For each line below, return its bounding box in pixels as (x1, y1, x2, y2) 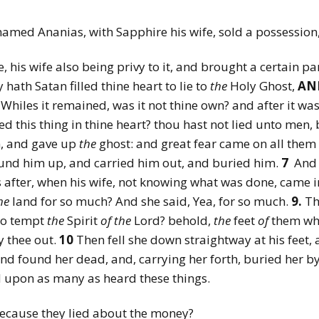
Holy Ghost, (227, 78, 298, 94)
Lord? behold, (131, 212, 214, 229)
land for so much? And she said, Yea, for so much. (9, 193, 291, 209)
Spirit (64, 212, 100, 229)
